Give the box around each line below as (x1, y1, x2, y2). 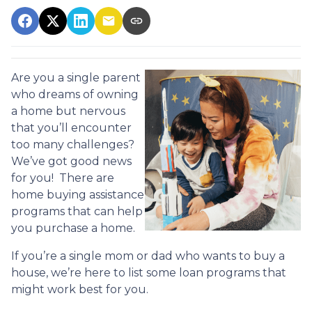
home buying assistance (11, 187, 144, 201)
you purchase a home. (11, 221, 135, 235)
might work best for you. (11, 282, 148, 296)
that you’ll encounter (11, 120, 132, 134)
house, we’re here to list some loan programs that (11, 265, 286, 279)
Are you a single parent (11, 70, 141, 84)
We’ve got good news (11, 154, 132, 168)
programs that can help (11, 204, 143, 218)
